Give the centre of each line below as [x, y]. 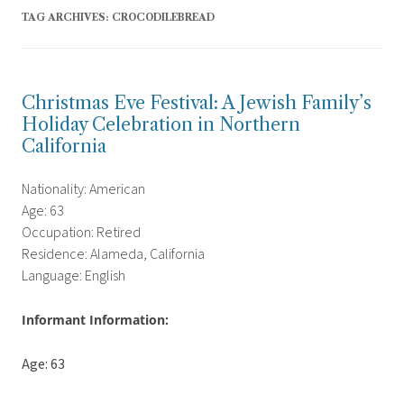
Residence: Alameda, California [113, 255]
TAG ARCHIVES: [67, 18]
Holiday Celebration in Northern [161, 125]
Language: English [73, 276]
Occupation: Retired [81, 233]
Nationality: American [83, 190]
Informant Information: [95, 320]
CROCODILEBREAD [163, 18]
